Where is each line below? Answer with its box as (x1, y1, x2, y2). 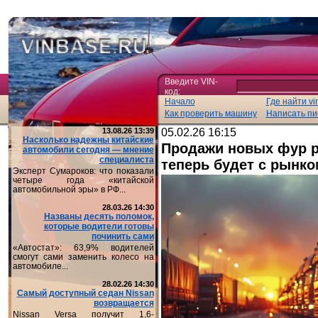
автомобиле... (12, 261, 68, 271)
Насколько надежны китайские (22, 135, 154, 145)
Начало (164, 97, 195, 106)
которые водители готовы (43, 221, 154, 231)
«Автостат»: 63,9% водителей (12, 243, 154, 253)
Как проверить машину (164, 109, 257, 119)
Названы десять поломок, (43, 212, 154, 221)
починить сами (91, 231, 154, 241)
